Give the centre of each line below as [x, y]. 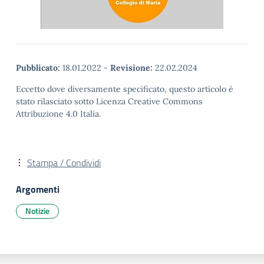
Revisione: [131, 68]
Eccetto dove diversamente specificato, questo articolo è [125, 89]
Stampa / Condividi [64, 163]
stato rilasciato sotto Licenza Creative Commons [109, 101]
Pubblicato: [38, 68]
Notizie [37, 211]
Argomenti [38, 189]
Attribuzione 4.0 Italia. [58, 114]
